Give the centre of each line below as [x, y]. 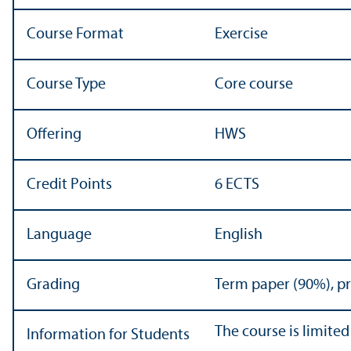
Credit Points [69, 185]
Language [59, 235]
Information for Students [108, 336]
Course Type [66, 85]
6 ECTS [237, 185]
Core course [254, 85]
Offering [54, 135]
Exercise [241, 35]
